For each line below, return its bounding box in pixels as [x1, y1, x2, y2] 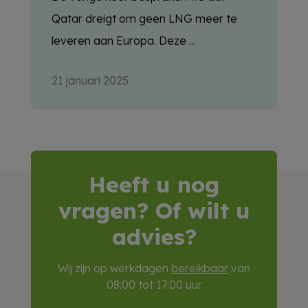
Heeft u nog [89, 170, 219, 199]
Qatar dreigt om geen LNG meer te [51, 12, 237, 26]
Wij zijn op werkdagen [58, 261, 171, 276]
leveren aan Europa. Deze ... [51, 34, 195, 48]
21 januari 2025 [51, 74, 129, 88]
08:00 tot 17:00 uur [106, 278, 202, 292]
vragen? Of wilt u [58, 197, 250, 225]
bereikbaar [171, 261, 228, 276]
